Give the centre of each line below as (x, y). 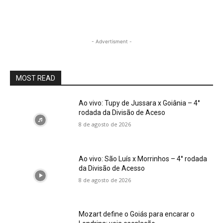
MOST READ (36, 78)
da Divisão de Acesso (112, 168)
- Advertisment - (111, 42)
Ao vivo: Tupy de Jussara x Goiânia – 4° (140, 103)
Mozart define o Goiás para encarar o (137, 214)
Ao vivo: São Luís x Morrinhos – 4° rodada (143, 159)
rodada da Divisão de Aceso (122, 113)
